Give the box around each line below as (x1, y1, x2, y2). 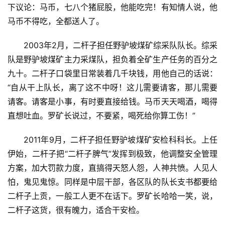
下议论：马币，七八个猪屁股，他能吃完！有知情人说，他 (8, 2, 217, 12)
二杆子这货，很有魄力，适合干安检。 (8, 204, 144, 215)
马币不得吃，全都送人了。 (8, 16, 104, 26)
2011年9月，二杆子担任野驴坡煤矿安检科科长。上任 (24, 134, 217, 145)
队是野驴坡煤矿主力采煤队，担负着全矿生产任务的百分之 (8, 54, 217, 64)
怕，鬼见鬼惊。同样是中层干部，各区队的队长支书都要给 (8, 176, 217, 187)
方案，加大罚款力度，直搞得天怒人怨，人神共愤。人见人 (8, 162, 217, 173)
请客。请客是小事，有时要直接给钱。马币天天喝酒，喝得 (8, 96, 217, 106)
